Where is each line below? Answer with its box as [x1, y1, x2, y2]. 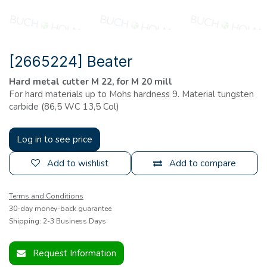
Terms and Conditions [9, 191, 83, 201]
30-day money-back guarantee [9, 203, 111, 213]
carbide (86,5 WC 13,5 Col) [9, 100, 119, 113]
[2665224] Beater [9, 52, 132, 70]
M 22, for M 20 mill [91, 75, 172, 88]
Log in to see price [17, 133, 92, 145]
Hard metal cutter [9, 75, 91, 88]
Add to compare [169, 157, 236, 169]
